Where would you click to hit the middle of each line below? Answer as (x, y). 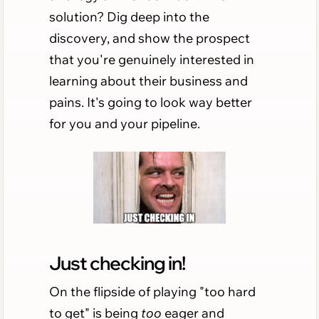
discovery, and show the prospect (149, 38)
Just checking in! (117, 262)
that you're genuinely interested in (151, 59)
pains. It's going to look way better (150, 102)
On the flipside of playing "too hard (152, 291)
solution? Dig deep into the (129, 16)
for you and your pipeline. (124, 123)
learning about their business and (148, 80)
